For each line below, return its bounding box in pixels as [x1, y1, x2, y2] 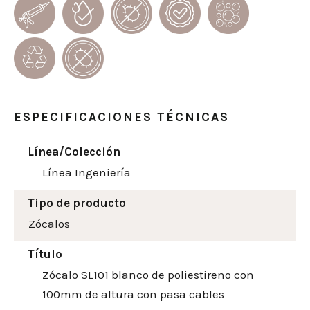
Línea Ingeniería [42, 165, 131, 180]
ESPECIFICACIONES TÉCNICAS [14, 109, 229, 125]
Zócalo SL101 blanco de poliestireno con [42, 268, 254, 282]
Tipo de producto [28, 196, 126, 210]
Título [28, 247, 62, 262]
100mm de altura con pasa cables [42, 287, 224, 302]
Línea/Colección [28, 145, 120, 159]
